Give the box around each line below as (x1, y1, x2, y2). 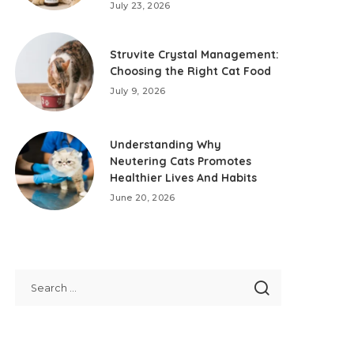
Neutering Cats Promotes (110, 154, 252, 168)
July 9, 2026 (110, 85, 166, 96)
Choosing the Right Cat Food (110, 63, 272, 78)
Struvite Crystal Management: (110, 47, 280, 62)
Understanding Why (110, 137, 222, 152)
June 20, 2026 (110, 192, 175, 203)
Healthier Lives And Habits (110, 171, 258, 185)
